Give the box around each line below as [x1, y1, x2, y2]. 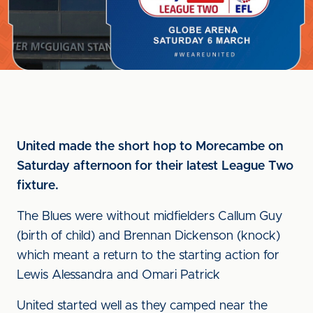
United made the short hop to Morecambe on [17, 140, 283, 153]
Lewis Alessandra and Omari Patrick [17, 269, 220, 282]
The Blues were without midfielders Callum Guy [17, 210, 282, 223]
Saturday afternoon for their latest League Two [17, 160, 293, 173]
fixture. [17, 180, 59, 192]
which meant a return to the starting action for [17, 249, 279, 262]
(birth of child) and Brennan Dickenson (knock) [17, 230, 280, 242]
